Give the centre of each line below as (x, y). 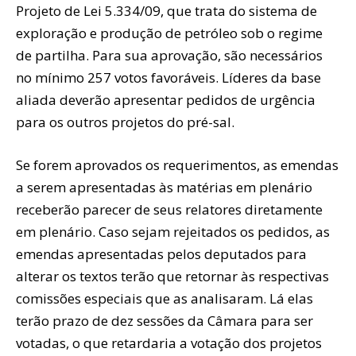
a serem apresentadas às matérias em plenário (164, 187)
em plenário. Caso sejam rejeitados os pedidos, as (173, 231)
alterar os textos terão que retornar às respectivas (172, 276)
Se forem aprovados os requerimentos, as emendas (177, 164)
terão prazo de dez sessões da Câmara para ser (164, 320)
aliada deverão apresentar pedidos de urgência (166, 99)
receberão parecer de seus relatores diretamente (169, 209)
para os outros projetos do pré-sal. (125, 122)
